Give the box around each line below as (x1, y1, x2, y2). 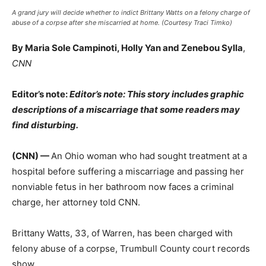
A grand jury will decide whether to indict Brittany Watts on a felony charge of (12, 8, 250, 17)
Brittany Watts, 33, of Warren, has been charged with (12, 227, 233, 239)
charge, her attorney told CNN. (12, 196, 140, 208)
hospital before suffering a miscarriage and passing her (12, 165, 244, 177)
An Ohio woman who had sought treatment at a (51, 150, 247, 161)
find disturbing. (12, 119, 78, 131)
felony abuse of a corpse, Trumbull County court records (12, 242, 250, 254)
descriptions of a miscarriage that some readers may (12, 103, 240, 115)
